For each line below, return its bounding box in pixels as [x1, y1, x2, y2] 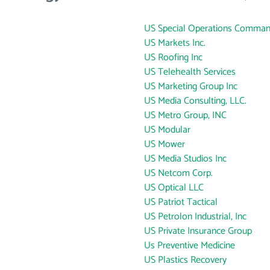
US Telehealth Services [144, 64, 236, 80]
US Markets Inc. [144, 35, 206, 51]
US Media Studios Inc [144, 151, 227, 167]
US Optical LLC [144, 180, 204, 196]
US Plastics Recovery [144, 252, 227, 268]
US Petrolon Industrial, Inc [144, 209, 246, 225]
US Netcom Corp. [144, 165, 213, 181]
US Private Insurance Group [144, 223, 252, 239]
